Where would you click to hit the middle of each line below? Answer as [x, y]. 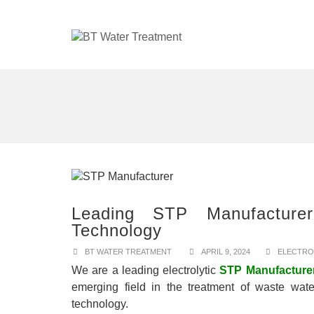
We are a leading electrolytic [146, 271]
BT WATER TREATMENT [128, 252]
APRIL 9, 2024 [226, 252]
